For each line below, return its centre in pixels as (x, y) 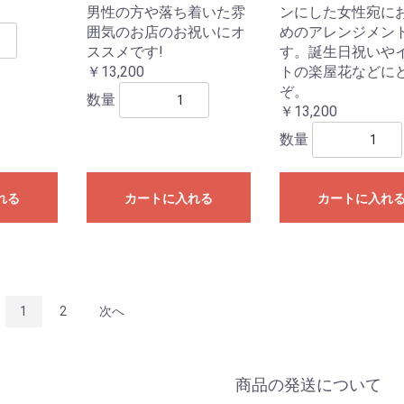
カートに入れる (169, 199)
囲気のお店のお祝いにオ (166, 32)
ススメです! (125, 52)
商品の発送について (308, 386)
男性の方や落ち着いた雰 (166, 13)
